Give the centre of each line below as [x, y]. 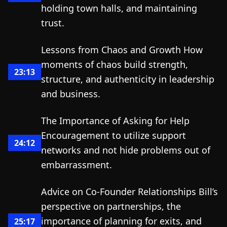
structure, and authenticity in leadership [128, 79]
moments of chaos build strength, [115, 64]
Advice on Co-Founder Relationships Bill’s [129, 192]
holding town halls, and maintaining [119, 8]
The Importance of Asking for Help [115, 121]
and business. [71, 94]
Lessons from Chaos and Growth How [122, 50]
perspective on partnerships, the [111, 206]
